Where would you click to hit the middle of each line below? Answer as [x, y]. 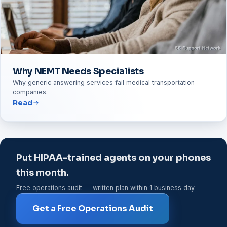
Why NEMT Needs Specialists [78, 71]
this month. [43, 173]
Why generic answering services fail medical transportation [104, 82]
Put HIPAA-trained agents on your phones [113, 157]
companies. [30, 92]
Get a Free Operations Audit [93, 209]
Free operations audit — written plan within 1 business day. [106, 188]
